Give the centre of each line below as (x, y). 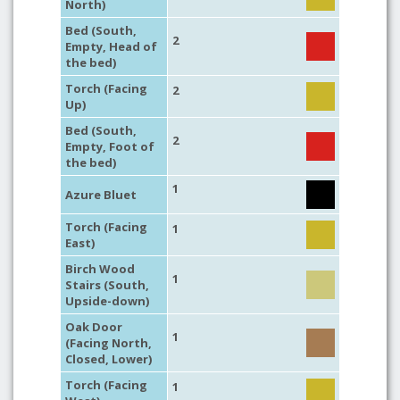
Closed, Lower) (108, 359)
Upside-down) (107, 301)
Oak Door (94, 327)
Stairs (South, (107, 285)
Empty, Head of (111, 46)
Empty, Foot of (110, 146)
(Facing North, (108, 343)
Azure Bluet (101, 195)
